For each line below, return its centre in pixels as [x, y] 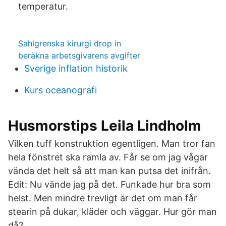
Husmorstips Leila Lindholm [105, 126]
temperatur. [43, 6]
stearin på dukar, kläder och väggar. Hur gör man [112, 212]
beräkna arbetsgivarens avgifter [79, 55]
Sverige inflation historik [76, 68]
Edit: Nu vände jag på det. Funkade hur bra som [109, 184]
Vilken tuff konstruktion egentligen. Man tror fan [112, 144]
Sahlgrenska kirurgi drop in [70, 43]
